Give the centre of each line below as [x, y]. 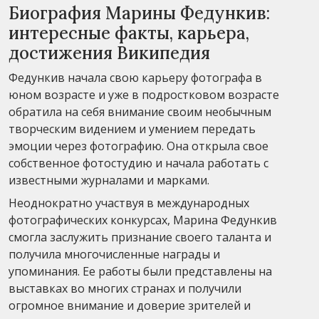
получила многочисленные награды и [114, 254]
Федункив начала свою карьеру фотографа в [135, 77]
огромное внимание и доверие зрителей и [130, 305]
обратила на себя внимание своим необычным [140, 111]
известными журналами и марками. [109, 180]
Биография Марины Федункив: [139, 13]
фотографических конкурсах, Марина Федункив [143, 220]
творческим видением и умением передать [132, 129]
